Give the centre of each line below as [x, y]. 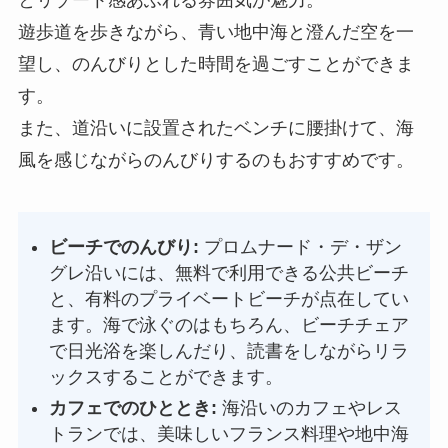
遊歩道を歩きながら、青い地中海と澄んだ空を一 [215, 31]
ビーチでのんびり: [124, 247]
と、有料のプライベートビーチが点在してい [229, 299]
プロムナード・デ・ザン [301, 247]
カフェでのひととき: [133, 407]
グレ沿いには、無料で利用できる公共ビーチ [229, 273]
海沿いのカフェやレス [310, 407]
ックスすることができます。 [166, 377]
